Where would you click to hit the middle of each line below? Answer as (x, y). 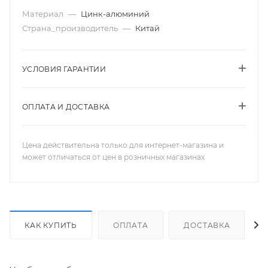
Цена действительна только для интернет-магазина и (123, 145)
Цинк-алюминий (115, 14)
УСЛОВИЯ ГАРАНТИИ (64, 69)
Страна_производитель (71, 28)
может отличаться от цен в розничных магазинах (113, 157)
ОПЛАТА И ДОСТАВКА (66, 107)
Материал (44, 14)
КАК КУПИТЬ (51, 225)
